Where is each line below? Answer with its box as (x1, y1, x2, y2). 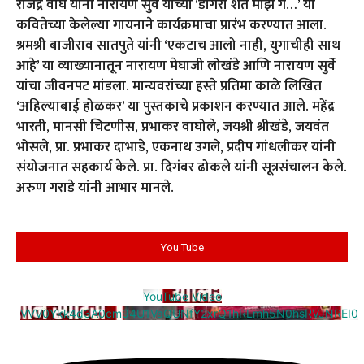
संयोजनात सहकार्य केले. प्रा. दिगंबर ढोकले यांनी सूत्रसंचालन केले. (16, 155, 347, 179)
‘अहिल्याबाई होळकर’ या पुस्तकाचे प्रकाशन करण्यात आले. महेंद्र (16, 94, 335, 118)
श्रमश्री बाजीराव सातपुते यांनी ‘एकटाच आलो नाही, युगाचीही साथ (16, 33, 340, 57)
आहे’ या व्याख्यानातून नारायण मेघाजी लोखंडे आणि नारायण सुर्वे (16, 54, 336, 77)
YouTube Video (142, 288, 222, 303)
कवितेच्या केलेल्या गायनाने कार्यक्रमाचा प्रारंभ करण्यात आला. (16, 13, 327, 37)
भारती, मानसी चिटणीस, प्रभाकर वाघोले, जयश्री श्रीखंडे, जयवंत (16, 115, 329, 138)
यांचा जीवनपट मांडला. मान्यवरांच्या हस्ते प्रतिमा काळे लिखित (16, 74, 322, 97)
